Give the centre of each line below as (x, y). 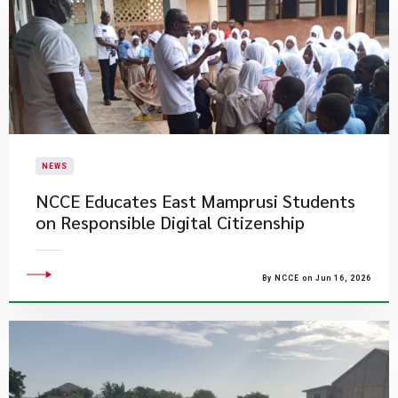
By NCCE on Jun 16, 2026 (317, 278)
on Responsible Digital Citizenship (170, 222)
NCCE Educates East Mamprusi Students (195, 201)
